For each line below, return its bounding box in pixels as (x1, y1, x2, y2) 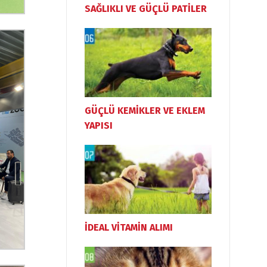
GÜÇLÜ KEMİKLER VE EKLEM (85, 105, 205, 117)
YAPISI (85, 120, 113, 132)
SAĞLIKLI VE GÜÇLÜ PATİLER (85, 2, 207, 14)
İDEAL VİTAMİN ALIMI (85, 222, 173, 234)
